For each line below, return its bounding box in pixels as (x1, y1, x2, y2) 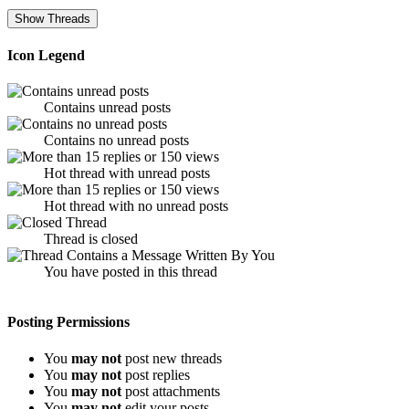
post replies (121, 366, 190, 383)
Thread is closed (44, 231, 138, 247)
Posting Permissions (7, 314, 130, 330)
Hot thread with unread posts (44, 165, 210, 182)
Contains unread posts (44, 100, 171, 116)
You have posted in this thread (44, 264, 217, 280)
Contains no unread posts (44, 132, 189, 149)
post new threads (121, 350, 222, 366)
